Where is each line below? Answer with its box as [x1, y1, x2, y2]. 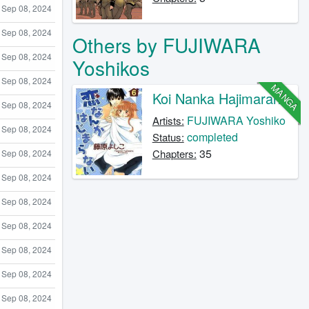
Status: [152, 129, 184, 144]
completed [186, 128, 238, 145]
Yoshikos [72, 53, 150, 81]
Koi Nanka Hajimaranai [152, 88, 291, 108]
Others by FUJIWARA [72, 30, 261, 59]
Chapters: [152, 146, 197, 161]
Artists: [152, 112, 184, 128]
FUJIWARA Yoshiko [186, 112, 286, 128]
